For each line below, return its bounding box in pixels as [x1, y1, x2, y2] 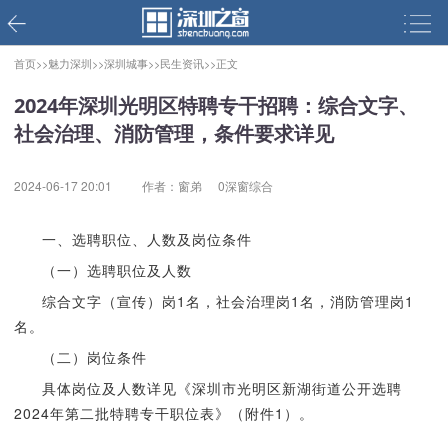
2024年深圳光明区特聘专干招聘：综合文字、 [13, 92, 418, 119]
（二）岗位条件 [41, 347, 147, 367]
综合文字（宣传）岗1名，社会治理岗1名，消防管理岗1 [41, 291, 414, 311]
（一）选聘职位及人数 [41, 260, 192, 280]
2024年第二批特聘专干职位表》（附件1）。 [13, 403, 314, 423]
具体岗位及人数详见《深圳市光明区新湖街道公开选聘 [41, 378, 402, 398]
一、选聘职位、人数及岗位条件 [41, 229, 252, 249]
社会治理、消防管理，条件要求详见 [13, 120, 334, 147]
